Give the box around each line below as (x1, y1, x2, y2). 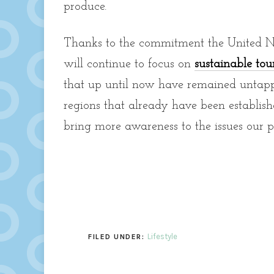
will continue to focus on (64, 58, 194, 71)
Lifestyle (147, 232, 177, 242)
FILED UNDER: (88, 232, 147, 242)
